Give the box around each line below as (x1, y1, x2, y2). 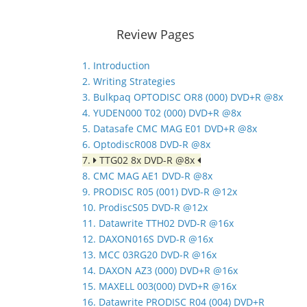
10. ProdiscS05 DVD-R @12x (82, 200, 208, 214)
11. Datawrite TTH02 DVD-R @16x (82, 216, 234, 230)
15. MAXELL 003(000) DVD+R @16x (82, 279, 236, 293)
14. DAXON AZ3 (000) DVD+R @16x (82, 263, 238, 277)
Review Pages (116, 25, 195, 42)
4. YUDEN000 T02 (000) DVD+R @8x (82, 106, 241, 119)
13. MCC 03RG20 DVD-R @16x (82, 247, 217, 261)
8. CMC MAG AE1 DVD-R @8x (82, 169, 212, 182)
